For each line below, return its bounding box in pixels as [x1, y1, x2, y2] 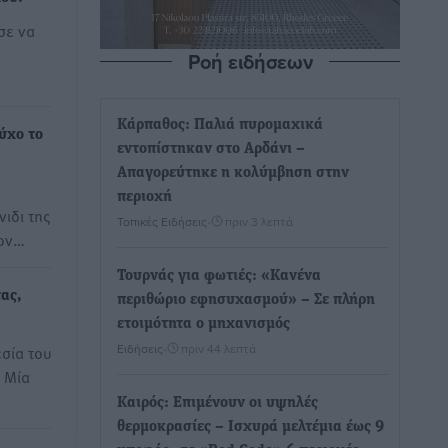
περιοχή [117, 189, 172, 205]
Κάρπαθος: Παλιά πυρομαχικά [117, 117, 323, 133]
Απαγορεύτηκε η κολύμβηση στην [117, 165, 349, 181]
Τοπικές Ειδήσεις [117, 213, 207, 230]
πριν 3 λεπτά [225, 213, 293, 230]
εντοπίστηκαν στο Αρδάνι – [117, 141, 305, 157]
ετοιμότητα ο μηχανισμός [117, 316, 290, 332]
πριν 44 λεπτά [181, 340, 256, 357]
